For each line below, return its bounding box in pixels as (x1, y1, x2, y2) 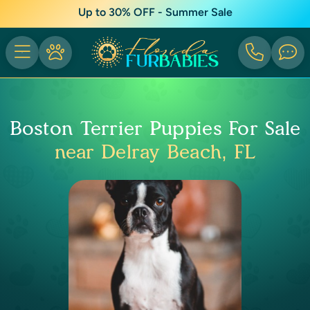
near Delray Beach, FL (54, 140, 256, 163)
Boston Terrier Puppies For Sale (9, 116, 301, 140)
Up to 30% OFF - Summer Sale (77, 6, 232, 19)
